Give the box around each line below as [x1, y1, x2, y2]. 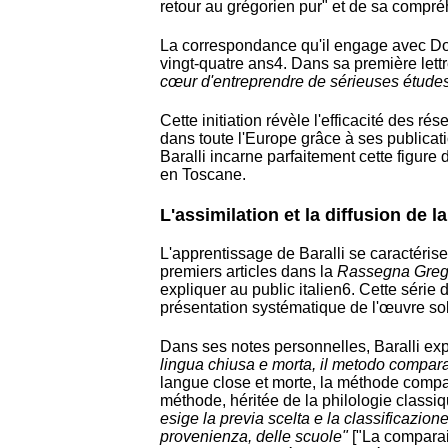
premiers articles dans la [160, 262, 337, 280]
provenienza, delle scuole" [160, 427, 348, 445]
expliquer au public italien [160, 280, 342, 298]
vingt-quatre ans [160, 55, 274, 73]
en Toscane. [160, 166, 246, 184]
